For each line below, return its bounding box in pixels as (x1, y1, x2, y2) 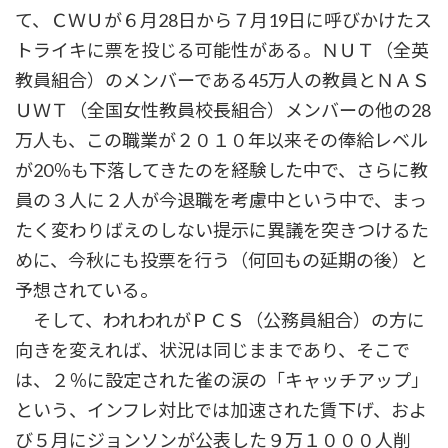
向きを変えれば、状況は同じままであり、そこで (15, 339, 410, 362)
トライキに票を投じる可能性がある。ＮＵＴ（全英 (15, 39, 429, 62)
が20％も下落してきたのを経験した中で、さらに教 (15, 159, 428, 182)
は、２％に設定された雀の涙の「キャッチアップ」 (15, 369, 429, 392)
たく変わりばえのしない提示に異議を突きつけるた (15, 219, 429, 242)
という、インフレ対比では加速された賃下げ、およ (15, 399, 427, 422)
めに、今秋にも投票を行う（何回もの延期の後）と (15, 249, 428, 272)
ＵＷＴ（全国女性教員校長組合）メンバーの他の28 (15, 99, 431, 122)
